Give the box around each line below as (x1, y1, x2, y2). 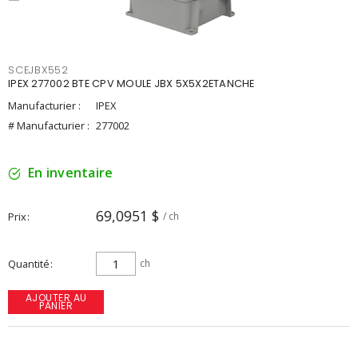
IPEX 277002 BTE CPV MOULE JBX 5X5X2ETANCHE (8, 77, 255, 90)
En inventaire (28, 164, 113, 181)
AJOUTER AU (25, 291, 87, 304)
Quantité (8, 257, 50, 271)
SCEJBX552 (8, 63, 69, 77)
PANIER (39, 299, 73, 312)
